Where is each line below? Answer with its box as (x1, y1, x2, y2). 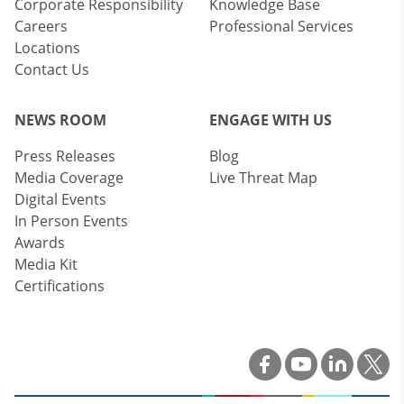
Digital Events (14, 189, 106, 210)
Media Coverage (14, 168, 124, 188)
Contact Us (14, 60, 89, 80)
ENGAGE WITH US (209, 110, 332, 131)
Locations (14, 38, 80, 59)
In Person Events (14, 211, 128, 232)
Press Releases (14, 146, 115, 167)
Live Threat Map (209, 168, 317, 188)
